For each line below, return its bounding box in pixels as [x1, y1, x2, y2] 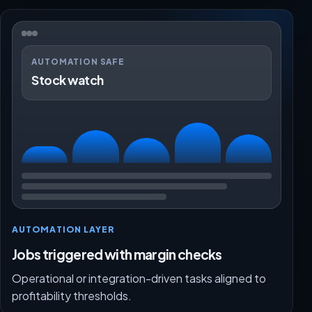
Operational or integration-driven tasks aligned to [12, 271, 266, 286]
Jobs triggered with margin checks [12, 246, 222, 263]
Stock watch [31, 72, 104, 88]
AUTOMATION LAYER [12, 224, 116, 235]
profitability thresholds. [12, 288, 132, 304]
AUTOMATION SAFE [31, 56, 125, 67]
